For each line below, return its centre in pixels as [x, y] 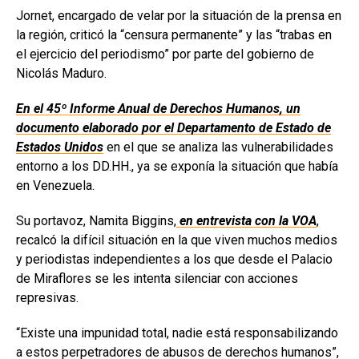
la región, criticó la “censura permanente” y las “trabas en [174, 35]
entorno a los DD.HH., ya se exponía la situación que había [177, 167]
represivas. [47, 298]
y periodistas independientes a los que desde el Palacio [174, 260]
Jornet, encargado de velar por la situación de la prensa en [179, 16]
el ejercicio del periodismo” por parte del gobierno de [165, 54]
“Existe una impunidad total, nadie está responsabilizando [177, 333]
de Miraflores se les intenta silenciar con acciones [157, 279]
